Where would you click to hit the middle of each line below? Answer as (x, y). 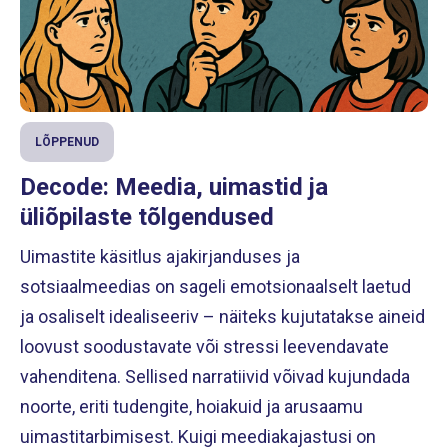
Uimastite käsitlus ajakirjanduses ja (160, 256)
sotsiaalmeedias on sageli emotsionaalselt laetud (215, 286)
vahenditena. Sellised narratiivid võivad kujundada (215, 376)
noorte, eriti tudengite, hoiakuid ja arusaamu (191, 406)
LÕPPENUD (67, 141)
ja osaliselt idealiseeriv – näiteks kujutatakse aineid (222, 316)
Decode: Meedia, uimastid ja (174, 186)
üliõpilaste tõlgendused (147, 216)
